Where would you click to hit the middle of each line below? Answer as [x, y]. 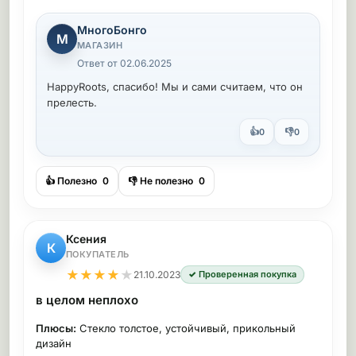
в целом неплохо [87, 300]
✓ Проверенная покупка [242, 274]
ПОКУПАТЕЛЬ [98, 254]
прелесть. [72, 103]
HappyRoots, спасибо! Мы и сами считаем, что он [175, 87]
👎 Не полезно [162, 181]
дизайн [54, 343]
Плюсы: [56, 328]
